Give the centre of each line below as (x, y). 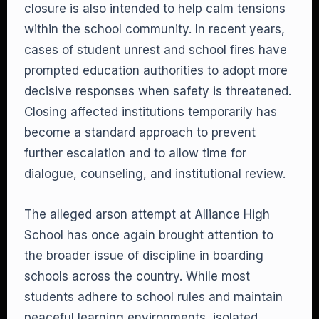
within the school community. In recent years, (155, 29)
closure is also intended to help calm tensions (155, 9)
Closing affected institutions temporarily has (151, 112)
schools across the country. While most (137, 276)
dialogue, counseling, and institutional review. (155, 174)
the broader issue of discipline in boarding (144, 256)
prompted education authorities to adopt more (156, 70)
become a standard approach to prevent (140, 132)
